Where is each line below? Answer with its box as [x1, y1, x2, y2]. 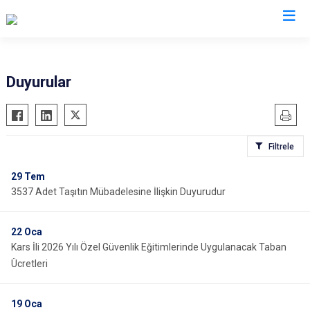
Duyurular [6, 73, 71, 91]
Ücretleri [11, 258, 48, 269]
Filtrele [268, 142, 294, 152]
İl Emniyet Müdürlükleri [77, 38, 232, 55]
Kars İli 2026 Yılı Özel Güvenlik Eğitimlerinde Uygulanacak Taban [11, 241, 286, 253]
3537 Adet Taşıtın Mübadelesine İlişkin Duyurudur [11, 186, 226, 197]
